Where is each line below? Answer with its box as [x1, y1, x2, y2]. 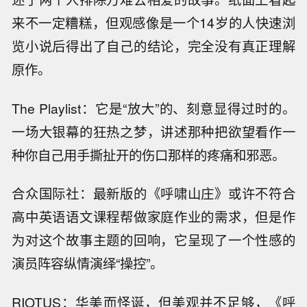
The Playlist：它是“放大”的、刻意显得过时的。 [12, 98, 295, 118]
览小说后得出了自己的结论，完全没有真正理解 [12, 36, 295, 56]
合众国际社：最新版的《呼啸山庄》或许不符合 [12, 184, 295, 204]
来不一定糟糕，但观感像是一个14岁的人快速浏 [12, 12, 295, 32]
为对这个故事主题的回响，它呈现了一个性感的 [12, 230, 295, 250]
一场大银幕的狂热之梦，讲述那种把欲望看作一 [12, 121, 295, 141]
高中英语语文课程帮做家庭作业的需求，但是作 [12, 207, 295, 227]
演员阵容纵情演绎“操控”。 [12, 254, 164, 273]
